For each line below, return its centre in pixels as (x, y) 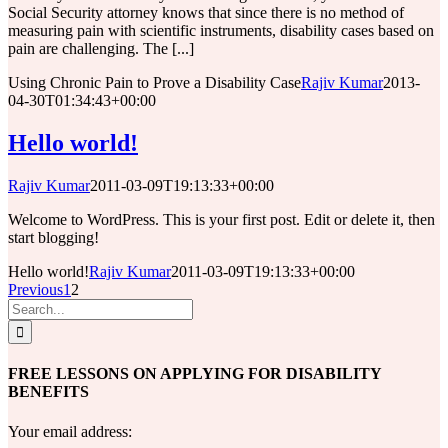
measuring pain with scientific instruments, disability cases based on (221, 31)
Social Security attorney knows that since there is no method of (206, 13)
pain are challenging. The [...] (101, 49)
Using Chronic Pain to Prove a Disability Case (154, 83)
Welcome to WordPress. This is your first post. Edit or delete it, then (221, 220)
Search (28, 307)
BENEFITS (48, 392)
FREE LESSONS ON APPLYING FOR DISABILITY (194, 374)
